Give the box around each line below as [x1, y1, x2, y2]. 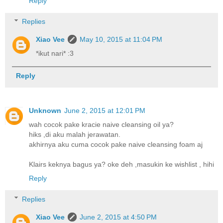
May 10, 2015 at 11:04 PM [80, 35, 163, 43]
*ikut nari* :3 [36, 49, 74, 57]
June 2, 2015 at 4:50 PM [80, 213, 157, 221]
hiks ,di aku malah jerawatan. [29, 130, 120, 139]
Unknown [29, 107, 61, 115]
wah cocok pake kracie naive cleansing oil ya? [29, 120, 174, 129]
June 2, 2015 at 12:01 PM [64, 107, 145, 115]
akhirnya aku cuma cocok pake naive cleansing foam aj [29, 140, 203, 149]
